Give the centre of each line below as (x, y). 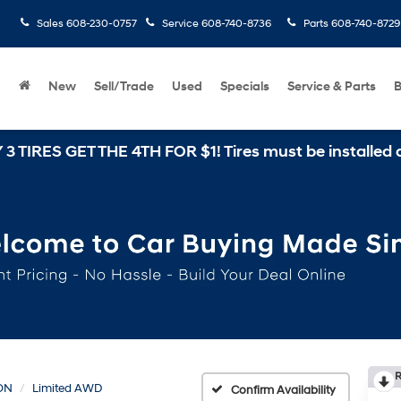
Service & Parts (332, 86)
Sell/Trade (124, 86)
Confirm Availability (283, 391)
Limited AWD (67, 388)
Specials (245, 86)
